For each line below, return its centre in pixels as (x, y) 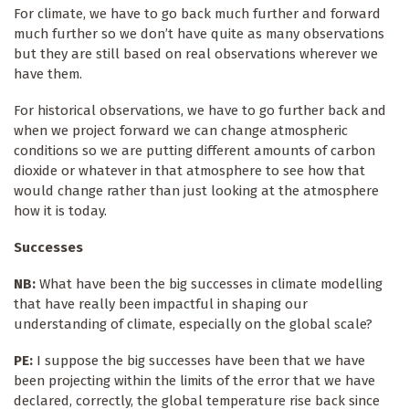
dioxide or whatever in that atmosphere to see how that (189, 171)
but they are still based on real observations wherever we (196, 54)
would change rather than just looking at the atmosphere (196, 191)
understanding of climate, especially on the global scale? (193, 325)
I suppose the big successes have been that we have (199, 361)
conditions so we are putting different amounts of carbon (194, 151)
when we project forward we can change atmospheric (181, 131)
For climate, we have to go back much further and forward (197, 14)
